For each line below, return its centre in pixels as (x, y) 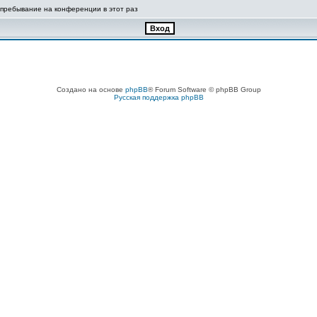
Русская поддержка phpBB (158, 97)
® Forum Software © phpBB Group (204, 90)
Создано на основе (91, 90)
